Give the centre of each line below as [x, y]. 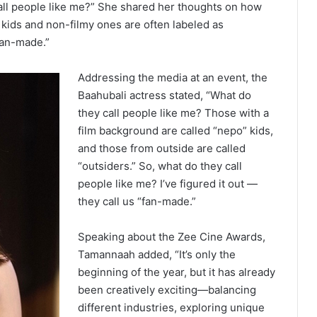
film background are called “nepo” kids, [176, 131]
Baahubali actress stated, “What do [165, 96]
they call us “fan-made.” [137, 202]
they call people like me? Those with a [174, 113]
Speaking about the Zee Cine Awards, [172, 237]
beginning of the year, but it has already [177, 272]
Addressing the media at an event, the [173, 78]
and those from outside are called [162, 149]
